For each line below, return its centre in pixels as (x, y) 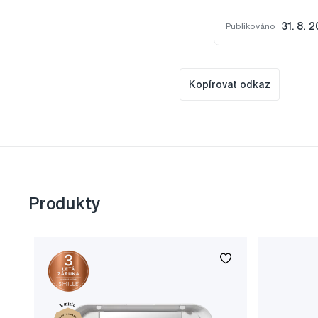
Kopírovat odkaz (230, 85)
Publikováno (251, 26)
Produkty (65, 203)
